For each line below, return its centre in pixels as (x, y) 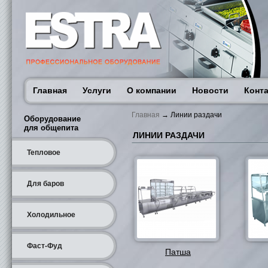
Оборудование (52, 119)
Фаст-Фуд (45, 246)
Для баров (45, 184)
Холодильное (51, 215)
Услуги (97, 90)
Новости (210, 90)
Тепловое (44, 153)
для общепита (51, 128)
